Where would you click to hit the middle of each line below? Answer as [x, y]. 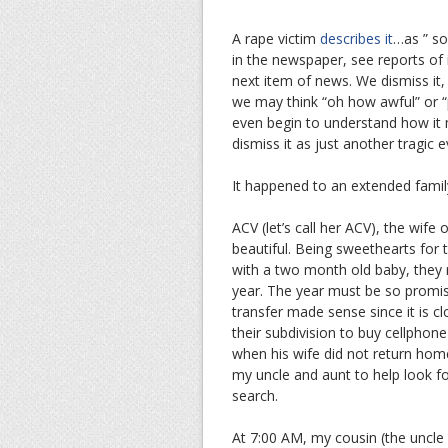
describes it [356, 38]
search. [255, 395]
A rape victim [276, 38]
